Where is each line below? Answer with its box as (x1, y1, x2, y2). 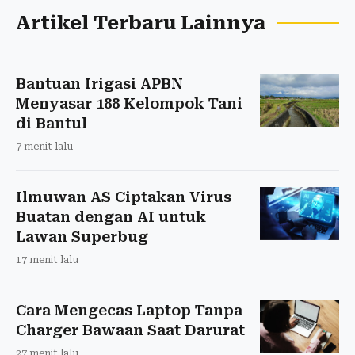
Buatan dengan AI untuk (16, 208, 206, 226)
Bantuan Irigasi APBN (16, 75, 183, 93)
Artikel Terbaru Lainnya (16, 12, 265, 35)
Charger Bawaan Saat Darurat (16, 322, 245, 339)
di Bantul (16, 115, 87, 132)
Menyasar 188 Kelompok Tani (16, 95, 242, 113)
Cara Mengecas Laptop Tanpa (16, 302, 242, 319)
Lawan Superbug (16, 228, 148, 246)
